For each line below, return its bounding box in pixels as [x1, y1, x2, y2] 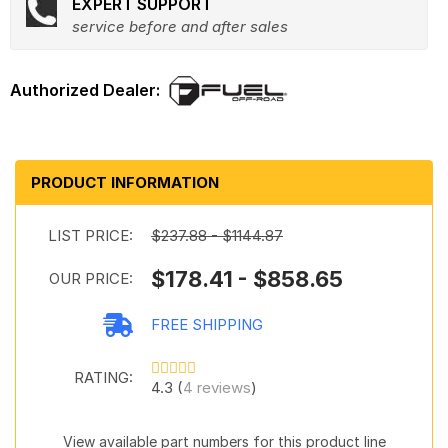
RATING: [74, 368, 133, 387]
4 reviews [183, 378, 251, 397]
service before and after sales [72, 17, 288, 36]
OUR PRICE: [49, 269, 133, 288]
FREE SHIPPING [151, 315, 263, 334]
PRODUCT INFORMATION [31, 173, 219, 192]
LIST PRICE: [48, 226, 133, 245]
